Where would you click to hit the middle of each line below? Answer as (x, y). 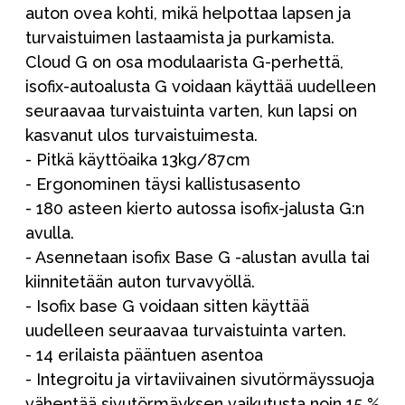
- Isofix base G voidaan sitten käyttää (167, 306)
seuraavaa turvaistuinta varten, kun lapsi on (191, 111)
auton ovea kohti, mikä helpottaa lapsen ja (188, 14)
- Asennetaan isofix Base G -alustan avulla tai (198, 258)
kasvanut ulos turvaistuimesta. (141, 136)
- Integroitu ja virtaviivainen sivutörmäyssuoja (200, 380)
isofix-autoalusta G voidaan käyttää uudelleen (201, 87)
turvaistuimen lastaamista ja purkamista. (180, 38)
